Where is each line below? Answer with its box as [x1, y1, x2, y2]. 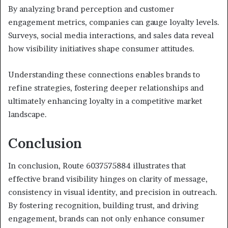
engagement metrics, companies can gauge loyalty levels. [8, 17, 219, 27]
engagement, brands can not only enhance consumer [8, 214, 205, 224]
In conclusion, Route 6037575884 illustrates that [8, 161, 186, 171]
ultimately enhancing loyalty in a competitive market [8, 96, 202, 106]
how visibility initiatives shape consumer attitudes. [8, 43, 194, 53]
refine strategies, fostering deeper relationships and [8, 82, 204, 93]
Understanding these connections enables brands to [8, 69, 200, 79]
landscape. [8, 109, 47, 119]
